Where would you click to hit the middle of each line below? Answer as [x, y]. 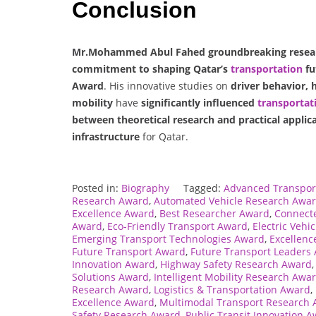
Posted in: [97, 188]
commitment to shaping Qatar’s [151, 68]
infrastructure [106, 136]
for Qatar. [164, 136]
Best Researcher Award [214, 213]
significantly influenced [198, 102]
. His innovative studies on [167, 85]
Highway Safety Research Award [236, 264]
